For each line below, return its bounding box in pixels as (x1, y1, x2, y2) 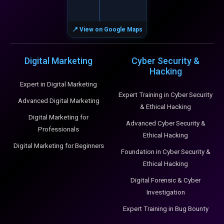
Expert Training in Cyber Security (118, 90, 212, 99)
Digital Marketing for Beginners (13, 141, 104, 150)
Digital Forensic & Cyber (130, 176, 200, 184)
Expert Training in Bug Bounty (122, 204, 208, 213)
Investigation (146, 188, 185, 196)
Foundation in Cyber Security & (120, 147, 210, 156)
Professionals (38, 125, 79, 133)
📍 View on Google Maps (71, 26, 142, 33)
